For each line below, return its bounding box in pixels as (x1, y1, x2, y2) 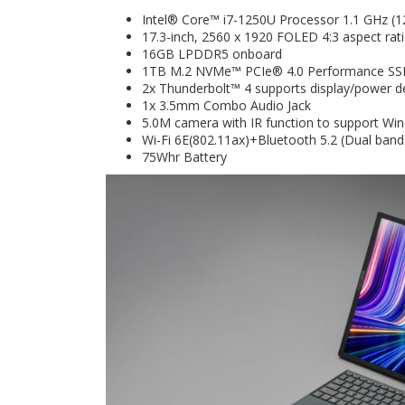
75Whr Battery (142, 148, 227, 166)
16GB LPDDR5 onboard (142, 45, 282, 63)
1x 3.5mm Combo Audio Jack (142, 97, 311, 115)
